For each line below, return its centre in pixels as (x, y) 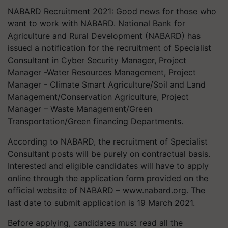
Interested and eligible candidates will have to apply (108, 166)
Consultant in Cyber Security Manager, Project (97, 60)
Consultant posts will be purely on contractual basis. (109, 153)
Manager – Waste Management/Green (80, 109)
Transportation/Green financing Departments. (95, 121)
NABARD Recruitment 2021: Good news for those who (112, 11)
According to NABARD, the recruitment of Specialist (108, 141)
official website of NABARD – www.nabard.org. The (106, 190)
